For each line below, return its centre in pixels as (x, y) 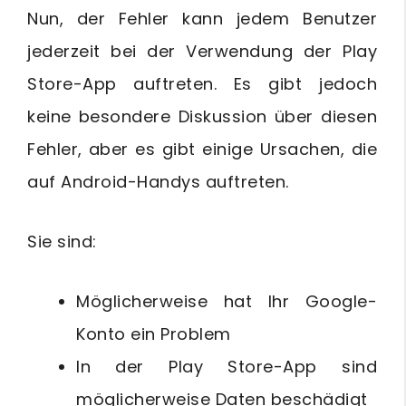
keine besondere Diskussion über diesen (202, 116)
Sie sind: (62, 242)
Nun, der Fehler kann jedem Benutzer (202, 19)
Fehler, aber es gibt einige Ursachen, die (202, 149)
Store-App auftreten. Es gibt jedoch (202, 84)
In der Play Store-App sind (227, 367)
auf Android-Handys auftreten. (158, 182)
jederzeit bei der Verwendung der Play (202, 51)
